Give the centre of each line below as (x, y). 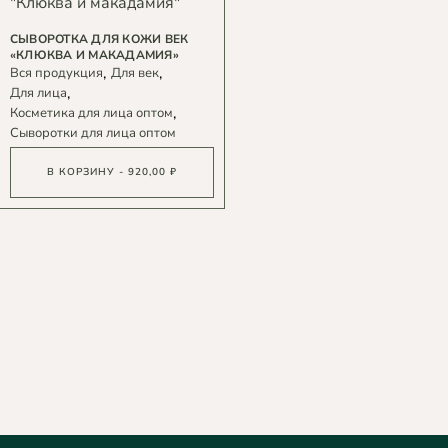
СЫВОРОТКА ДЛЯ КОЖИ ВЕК (99, 39)
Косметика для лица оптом (91, 113)
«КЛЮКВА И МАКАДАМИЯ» (94, 55)
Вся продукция (56, 73)
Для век (135, 73)
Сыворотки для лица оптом (93, 133)
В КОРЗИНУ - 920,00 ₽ (111, 172)
